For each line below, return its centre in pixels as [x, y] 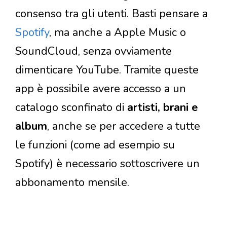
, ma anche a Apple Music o [118, 33]
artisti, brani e [163, 108]
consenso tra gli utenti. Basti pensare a [111, 14]
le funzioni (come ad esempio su [95, 145]
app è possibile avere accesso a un [101, 89]
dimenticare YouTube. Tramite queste [107, 70]
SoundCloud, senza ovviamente [93, 51]
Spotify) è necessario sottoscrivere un [107, 164]
